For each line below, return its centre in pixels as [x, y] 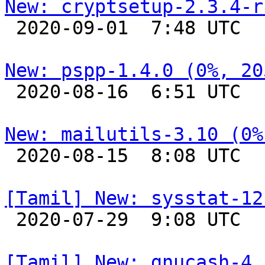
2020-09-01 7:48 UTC [10, 28]
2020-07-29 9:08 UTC [10, 219]
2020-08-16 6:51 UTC [10, 92]
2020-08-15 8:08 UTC [10, 156]
